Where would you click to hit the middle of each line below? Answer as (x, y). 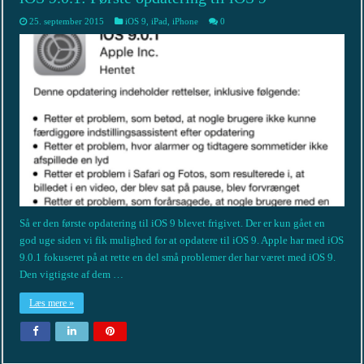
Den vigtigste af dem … (72, 275)
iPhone (186, 21)
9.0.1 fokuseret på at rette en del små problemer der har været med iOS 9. (178, 258)
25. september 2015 (67, 21)
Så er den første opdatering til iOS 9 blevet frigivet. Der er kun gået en (173, 223)
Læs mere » (52, 303)
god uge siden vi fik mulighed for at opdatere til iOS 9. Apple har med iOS (182, 240)
